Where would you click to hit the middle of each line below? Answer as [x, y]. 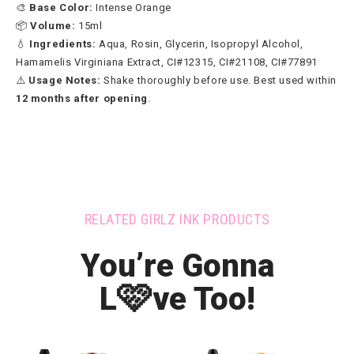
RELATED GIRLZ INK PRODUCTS [177, 219]
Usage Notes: [65, 80]
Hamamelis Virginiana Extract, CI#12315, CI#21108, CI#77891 [167, 62]
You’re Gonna [177, 265]
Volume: [53, 25]
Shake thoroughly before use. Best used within [219, 80]
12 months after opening [82, 98]
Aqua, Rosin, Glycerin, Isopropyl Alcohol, [200, 43]
